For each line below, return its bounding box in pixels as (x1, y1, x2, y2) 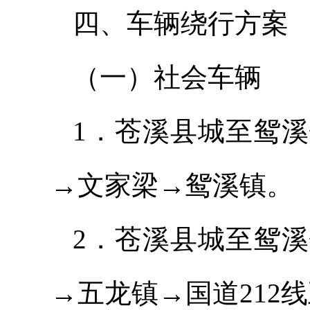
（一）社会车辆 (73, 62, 262, 92)
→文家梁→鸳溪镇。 (51, 170, 293, 200)
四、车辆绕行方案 (73, 8, 289, 38)
